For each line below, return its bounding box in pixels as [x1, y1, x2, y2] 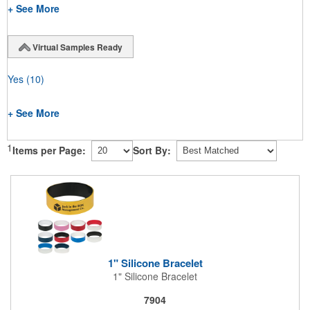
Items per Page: [12, 143, 86, 158]
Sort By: [133, 143, 171, 158]
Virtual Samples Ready [33, 41, 122, 54]
